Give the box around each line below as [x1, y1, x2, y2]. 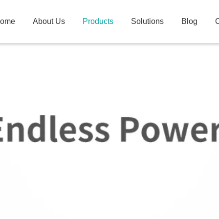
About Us [33, 17, 65, 25]
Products [83, 17, 113, 25]
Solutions [131, 17, 164, 25]
